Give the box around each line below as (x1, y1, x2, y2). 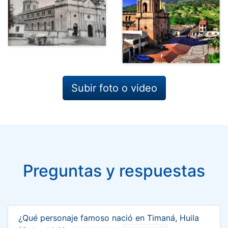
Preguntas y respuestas (23, 160, 205, 181)
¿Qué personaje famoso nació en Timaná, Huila (18, 212, 199, 223)
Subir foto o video (71, 81, 157, 94)
